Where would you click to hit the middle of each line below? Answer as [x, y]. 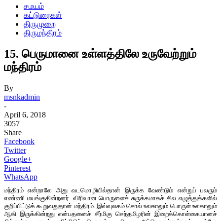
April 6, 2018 [25, 114]
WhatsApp [21, 177]
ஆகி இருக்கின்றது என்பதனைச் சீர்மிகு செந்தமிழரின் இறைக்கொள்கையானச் [110, 214]
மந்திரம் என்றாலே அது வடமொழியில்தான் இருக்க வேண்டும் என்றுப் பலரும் [110, 190]
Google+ [18, 159]
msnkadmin [22, 97]
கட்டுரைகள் [43, 15]
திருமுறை [40, 24]
